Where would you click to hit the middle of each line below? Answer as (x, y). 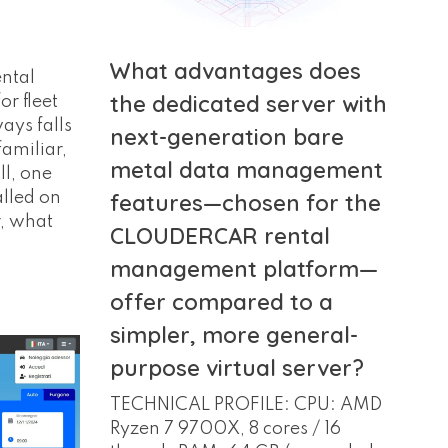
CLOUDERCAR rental (219, 235)
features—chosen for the (245, 202)
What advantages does (235, 70)
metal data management (246, 169)
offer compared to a (221, 301)
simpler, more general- (233, 334)
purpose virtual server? (236, 367)
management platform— (243, 268)
